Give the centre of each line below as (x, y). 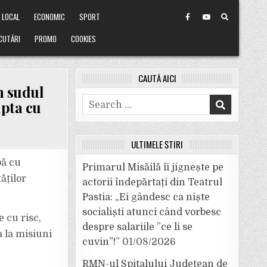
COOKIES (84, 39)
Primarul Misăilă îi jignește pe (153, 167)
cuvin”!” (101, 242)
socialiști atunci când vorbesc (152, 212)
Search (98, 101)
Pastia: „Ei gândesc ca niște (146, 197)
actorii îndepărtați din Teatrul (152, 182)
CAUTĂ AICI (157, 78)
